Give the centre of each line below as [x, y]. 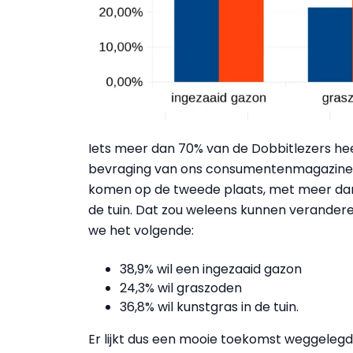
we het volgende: [141, 231]
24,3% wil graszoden [181, 288]
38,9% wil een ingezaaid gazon [211, 269]
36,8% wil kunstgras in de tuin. [209, 307]
